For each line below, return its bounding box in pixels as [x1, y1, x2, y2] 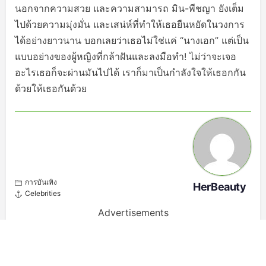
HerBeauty [193, 180, 246, 194]
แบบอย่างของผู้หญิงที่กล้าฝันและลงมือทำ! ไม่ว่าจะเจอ [15, 50, 236, 63]
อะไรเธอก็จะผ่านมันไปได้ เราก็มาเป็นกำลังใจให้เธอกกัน [15, 66, 246, 79]
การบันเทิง [25, 178, 57, 187]
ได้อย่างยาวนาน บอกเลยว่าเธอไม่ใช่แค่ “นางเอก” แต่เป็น [15, 34, 249, 47]
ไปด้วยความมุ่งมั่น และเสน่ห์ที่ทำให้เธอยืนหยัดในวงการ [15, 18, 245, 31]
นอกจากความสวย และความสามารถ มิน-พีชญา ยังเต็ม [15, 2, 244, 15]
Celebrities [25, 189, 61, 198]
